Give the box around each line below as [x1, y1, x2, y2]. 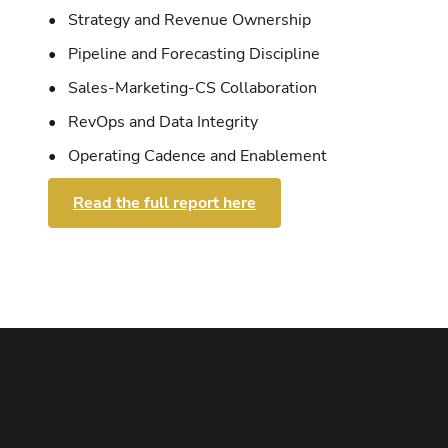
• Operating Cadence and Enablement [48, 144, 327, 167]
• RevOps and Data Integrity [48, 110, 258, 133]
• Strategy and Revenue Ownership [48, 8, 311, 31]
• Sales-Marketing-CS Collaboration [48, 76, 317, 99]
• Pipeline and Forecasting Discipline [48, 42, 320, 65]
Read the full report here [73, 191, 256, 214]
